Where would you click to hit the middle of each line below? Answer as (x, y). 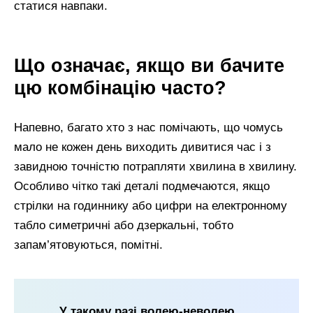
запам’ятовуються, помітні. (88, 245)
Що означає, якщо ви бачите (149, 65)
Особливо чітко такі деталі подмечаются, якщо (142, 186)
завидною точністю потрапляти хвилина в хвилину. (155, 167)
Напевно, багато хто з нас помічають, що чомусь (148, 128)
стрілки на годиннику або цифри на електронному (151, 206)
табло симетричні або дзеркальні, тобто (124, 225)
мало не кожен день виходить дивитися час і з (143, 147)
